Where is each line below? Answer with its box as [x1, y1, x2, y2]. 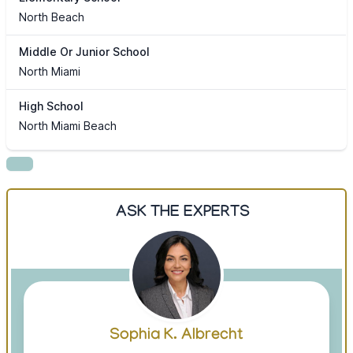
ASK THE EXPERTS [115, 204, 250, 224]
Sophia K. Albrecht [110, 327, 243, 347]
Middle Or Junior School [19, 45, 150, 59]
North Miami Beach [19, 119, 117, 133]
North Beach [19, 10, 84, 24]
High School [19, 99, 84, 113]
